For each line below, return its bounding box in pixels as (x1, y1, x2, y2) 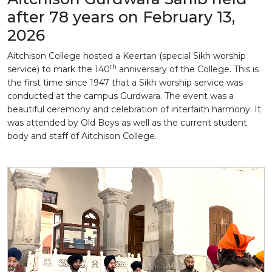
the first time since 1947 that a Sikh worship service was (7, 77, 243, 89)
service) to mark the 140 (7, 64, 110, 75)
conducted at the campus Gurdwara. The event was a (7, 90, 234, 102)
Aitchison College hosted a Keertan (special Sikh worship (7, 50, 246, 62)
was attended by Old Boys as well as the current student (7, 117, 247, 129)
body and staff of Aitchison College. (7, 131, 157, 142)
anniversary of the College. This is (117, 64, 259, 75)
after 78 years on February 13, (7, 8, 235, 27)
